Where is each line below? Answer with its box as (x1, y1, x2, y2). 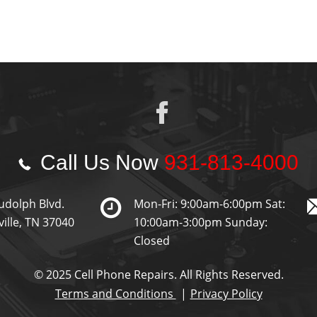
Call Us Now (35, 151, 164, 174)
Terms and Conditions (54, 286, 176, 301)
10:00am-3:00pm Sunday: (133, 214, 267, 230)
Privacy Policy (190, 286, 263, 301)
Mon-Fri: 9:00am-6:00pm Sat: (133, 196, 285, 212)
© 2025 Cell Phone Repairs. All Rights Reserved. (33, 267, 284, 282)
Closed (133, 233, 170, 248)
